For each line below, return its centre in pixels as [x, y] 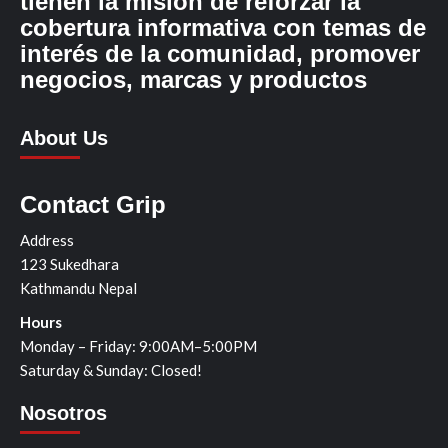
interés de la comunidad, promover [220, 53]
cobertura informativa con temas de [223, 27]
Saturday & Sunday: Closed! [111, 369]
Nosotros [63, 412]
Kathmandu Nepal [78, 287]
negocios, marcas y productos [193, 79]
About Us [64, 137]
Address [47, 239]
